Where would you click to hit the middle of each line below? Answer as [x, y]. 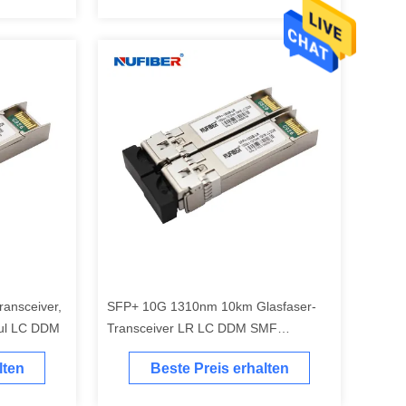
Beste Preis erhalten [219, 369]
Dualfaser [135, 350]
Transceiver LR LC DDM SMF [192, 328]
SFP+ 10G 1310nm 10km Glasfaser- [212, 306]
